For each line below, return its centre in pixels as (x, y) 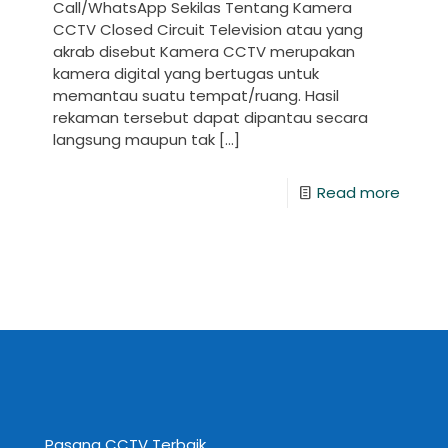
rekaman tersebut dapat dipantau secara (210, 118)
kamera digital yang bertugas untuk (186, 74)
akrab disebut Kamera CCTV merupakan (204, 52)
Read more (358, 193)
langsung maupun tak (134, 140)
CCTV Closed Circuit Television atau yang (208, 30)
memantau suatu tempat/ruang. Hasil (196, 96)
